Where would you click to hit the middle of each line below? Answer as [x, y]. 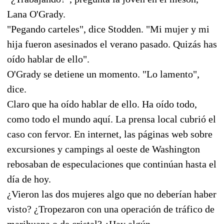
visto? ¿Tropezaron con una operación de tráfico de [111, 209]
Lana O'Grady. [36, 14]
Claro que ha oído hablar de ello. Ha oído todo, [102, 104]
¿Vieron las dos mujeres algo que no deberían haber [112, 194]
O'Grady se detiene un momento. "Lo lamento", [103, 74]
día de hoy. [29, 179]
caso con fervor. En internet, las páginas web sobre [110, 134]
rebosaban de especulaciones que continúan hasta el [112, 164]
